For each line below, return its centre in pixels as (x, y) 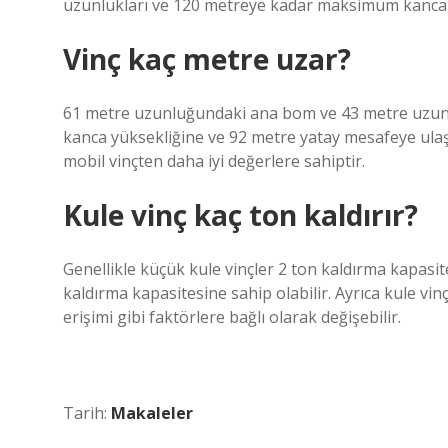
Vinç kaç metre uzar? (207, 59)
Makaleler (152, 413)
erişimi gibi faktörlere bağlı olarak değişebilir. (232, 317)
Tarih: (87, 413)
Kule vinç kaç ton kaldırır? (240, 215)
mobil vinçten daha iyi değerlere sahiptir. (214, 161)
